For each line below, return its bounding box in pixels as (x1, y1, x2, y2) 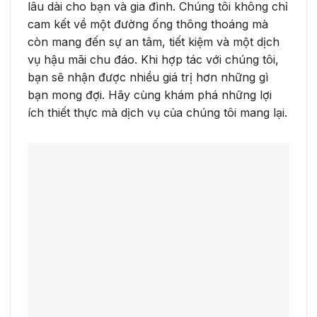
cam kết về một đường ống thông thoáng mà (28, 16, 268, 31)
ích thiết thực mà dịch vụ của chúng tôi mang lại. (28, 105, 287, 120)
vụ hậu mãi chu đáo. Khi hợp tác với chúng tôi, (28, 52, 279, 67)
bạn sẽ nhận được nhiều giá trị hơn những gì (28, 69, 268, 84)
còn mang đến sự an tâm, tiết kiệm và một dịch (28, 34, 279, 49)
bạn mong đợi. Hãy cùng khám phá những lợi (28, 87, 272, 102)
